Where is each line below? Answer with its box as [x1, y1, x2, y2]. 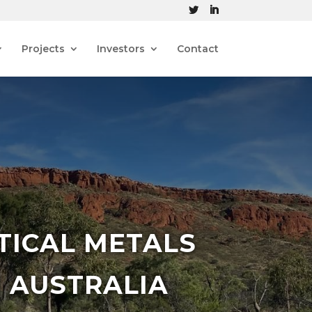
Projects [21, 42, 65, 55]
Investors [96, 42, 145, 55]
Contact [176, 42, 219, 55]
